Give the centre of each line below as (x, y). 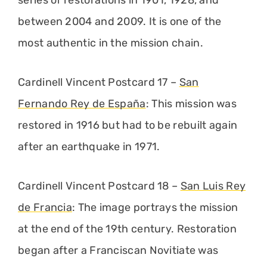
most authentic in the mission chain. (111, 43)
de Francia (45, 207)
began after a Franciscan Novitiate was (118, 250)
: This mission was (191, 103)
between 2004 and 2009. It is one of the (120, 21)
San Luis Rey (213, 186)
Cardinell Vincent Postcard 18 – (99, 186)
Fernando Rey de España (82, 103)
